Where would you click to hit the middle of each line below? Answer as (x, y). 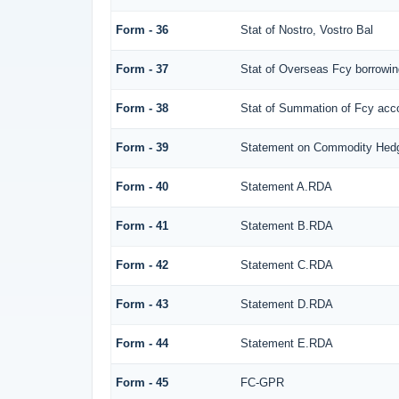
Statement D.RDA (286, 304)
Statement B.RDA (286, 225)
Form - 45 (142, 382)
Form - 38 (142, 108)
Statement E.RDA (286, 343)
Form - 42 (142, 265)
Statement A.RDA (286, 186)
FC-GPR (262, 382)
